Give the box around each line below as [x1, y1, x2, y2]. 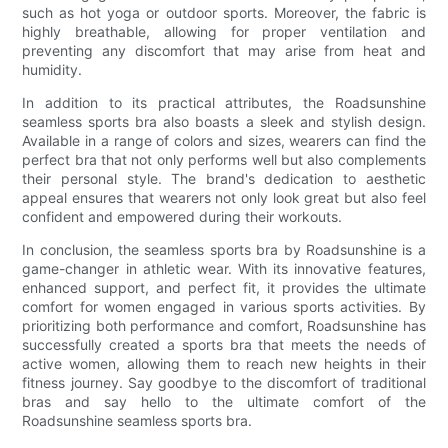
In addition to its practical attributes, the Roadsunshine [22, 93, 426, 111]
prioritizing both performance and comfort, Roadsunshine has [22, 316, 426, 334]
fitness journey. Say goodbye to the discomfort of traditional [22, 373, 426, 391]
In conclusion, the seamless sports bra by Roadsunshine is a [22, 240, 426, 258]
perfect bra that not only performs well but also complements [22, 150, 426, 168]
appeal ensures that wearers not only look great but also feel [22, 188, 426, 206]
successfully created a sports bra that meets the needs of [22, 335, 426, 353]
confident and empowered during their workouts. [22, 207, 343, 225]
